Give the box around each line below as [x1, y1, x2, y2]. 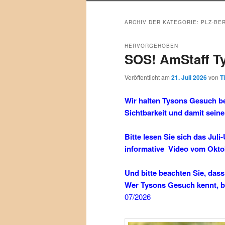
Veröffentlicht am [125, 73, 171, 82]
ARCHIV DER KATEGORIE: [125, 19, 201, 26]
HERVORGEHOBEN [125, 42, 178, 50]
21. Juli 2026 [171, 73, 207, 82]
